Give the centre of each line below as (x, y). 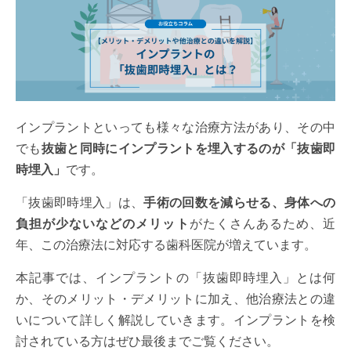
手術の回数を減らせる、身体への (240, 203)
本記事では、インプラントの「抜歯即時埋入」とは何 (175, 278)
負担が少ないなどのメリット (103, 224)
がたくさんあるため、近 (262, 224)
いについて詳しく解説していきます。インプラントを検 (175, 320)
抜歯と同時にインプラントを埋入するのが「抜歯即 (188, 149)
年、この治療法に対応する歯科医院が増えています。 (166, 245)
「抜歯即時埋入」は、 (80, 203)
